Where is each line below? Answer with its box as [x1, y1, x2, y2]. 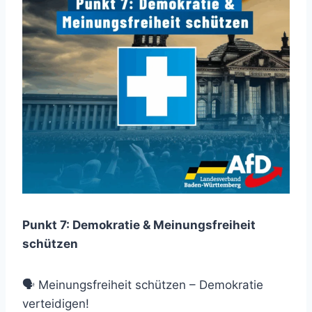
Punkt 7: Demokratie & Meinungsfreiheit [22, 217, 256, 232]
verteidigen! [22, 296, 89, 311]
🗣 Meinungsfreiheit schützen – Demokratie [22, 277, 263, 292]
